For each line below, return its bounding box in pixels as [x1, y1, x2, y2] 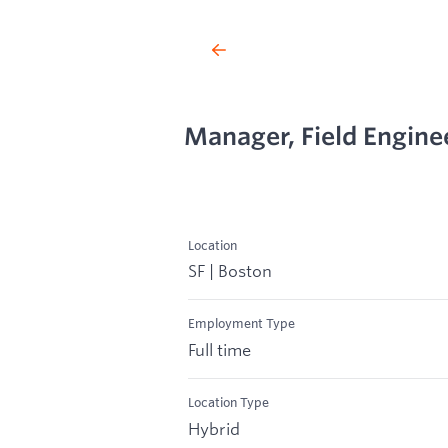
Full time [188, 339, 251, 361]
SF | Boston [188, 260, 272, 282]
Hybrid [188, 417, 240, 439]
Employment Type [188, 315, 295, 332]
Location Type [188, 394, 269, 411]
